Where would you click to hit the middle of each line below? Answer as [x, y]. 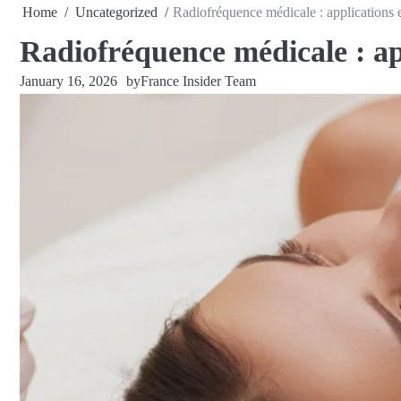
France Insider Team [198, 81]
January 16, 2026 [68, 81]
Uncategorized [116, 12]
